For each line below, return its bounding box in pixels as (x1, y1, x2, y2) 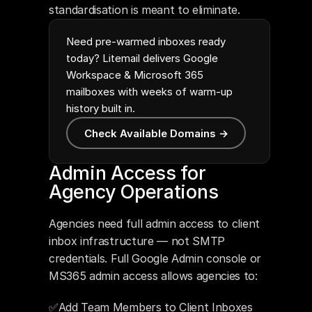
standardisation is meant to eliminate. (49, 3, 240, 17)
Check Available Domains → (84, 126, 228, 140)
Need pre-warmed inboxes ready (66, 35, 226, 48)
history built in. (66, 102, 135, 115)
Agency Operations (49, 180, 219, 203)
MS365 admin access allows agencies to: (49, 269, 258, 283)
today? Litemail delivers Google (66, 52, 218, 65)
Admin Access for (49, 162, 206, 185)
